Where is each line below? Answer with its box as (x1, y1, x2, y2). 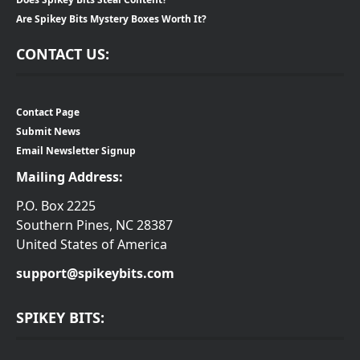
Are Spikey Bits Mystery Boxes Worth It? (16, 11, 207, 26)
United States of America (16, 235, 167, 253)
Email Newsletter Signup (16, 143, 136, 157)
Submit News (16, 124, 80, 138)
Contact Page (16, 104, 80, 119)
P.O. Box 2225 (16, 196, 96, 215)
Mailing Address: (16, 167, 123, 186)
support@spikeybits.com (16, 264, 174, 282)
